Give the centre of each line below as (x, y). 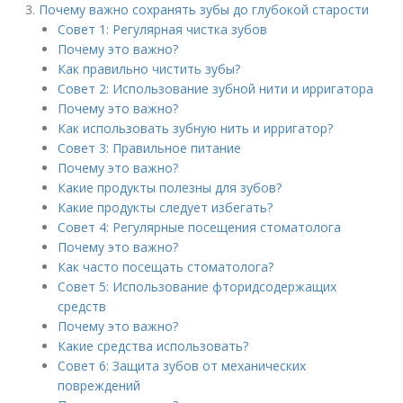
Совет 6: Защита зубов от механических (182, 366)
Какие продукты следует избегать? (166, 207)
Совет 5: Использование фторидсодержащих (197, 287)
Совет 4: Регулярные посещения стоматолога (200, 227)
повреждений (99, 385)
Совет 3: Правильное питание (150, 148)
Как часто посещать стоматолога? (166, 267)
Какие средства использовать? (153, 346)
